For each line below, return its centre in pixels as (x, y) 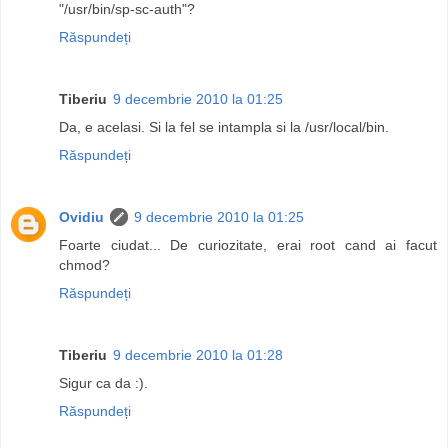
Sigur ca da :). (103, 382)
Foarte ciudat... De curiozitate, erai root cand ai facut (248, 244)
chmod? (84, 264)
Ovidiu (81, 216)
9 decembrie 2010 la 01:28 (198, 354)
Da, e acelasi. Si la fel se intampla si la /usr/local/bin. (224, 126)
